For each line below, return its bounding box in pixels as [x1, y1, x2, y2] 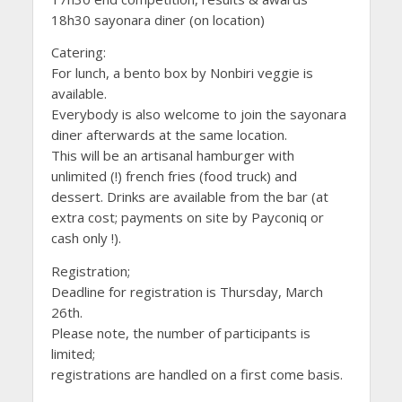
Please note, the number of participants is [50, 323, 310, 342]
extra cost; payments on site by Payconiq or [50, 208, 324, 227]
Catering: [50, 43, 106, 62]
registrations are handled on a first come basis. [50, 364, 343, 383]
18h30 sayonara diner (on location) [50, 10, 265, 29]
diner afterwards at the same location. [50, 126, 287, 144]
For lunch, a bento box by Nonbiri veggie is [50, 64, 313, 83]
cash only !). [50, 229, 121, 248]
